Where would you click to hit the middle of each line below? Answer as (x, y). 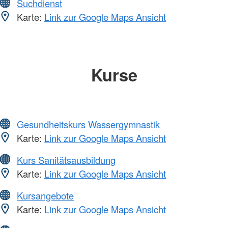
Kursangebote (45, 195)
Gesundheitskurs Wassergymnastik (88, 124)
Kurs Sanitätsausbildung (66, 160)
